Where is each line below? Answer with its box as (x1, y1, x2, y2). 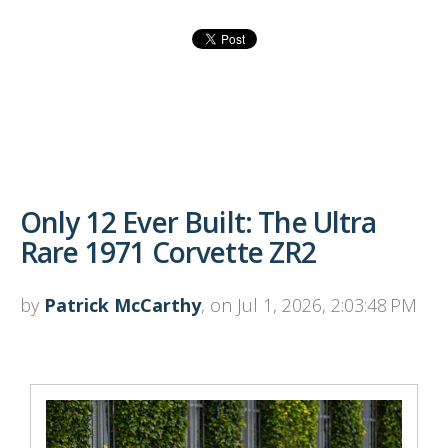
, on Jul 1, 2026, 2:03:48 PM (201, 293, 417, 318)
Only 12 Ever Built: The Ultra (20, 203, 377, 242)
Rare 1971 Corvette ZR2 (20, 233, 317, 272)
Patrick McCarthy (44, 293, 201, 318)
